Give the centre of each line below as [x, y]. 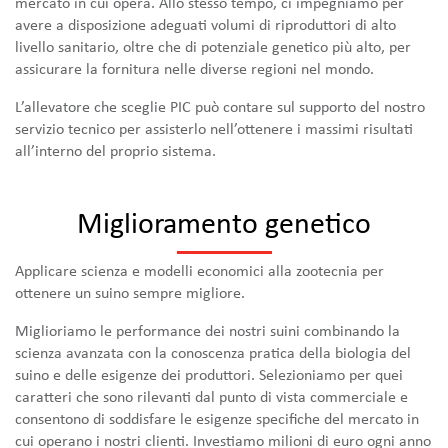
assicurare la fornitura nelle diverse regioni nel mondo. [194, 69]
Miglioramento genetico [224, 224]
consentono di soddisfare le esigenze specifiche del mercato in [217, 419]
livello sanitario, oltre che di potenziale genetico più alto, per [213, 47]
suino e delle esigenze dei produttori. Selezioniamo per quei [209, 375]
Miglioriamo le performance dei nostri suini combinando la [207, 331]
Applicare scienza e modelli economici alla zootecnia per [199, 271]
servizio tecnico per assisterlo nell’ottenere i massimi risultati [214, 129]
